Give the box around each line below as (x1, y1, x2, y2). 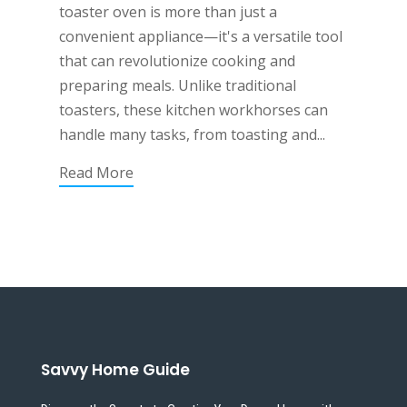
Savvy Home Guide (40, 358, 190, 381)
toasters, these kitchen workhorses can (58, 99, 328, 120)
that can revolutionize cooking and (58, 50, 295, 71)
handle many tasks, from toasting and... (58, 124, 325, 144)
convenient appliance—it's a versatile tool (58, 25, 342, 46)
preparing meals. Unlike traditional (58, 74, 296, 95)
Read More (58, 162, 134, 183)
